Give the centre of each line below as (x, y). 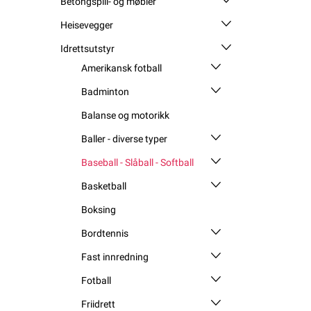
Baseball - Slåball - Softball (137, 162)
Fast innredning (115, 257)
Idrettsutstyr (87, 48)
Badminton (105, 91)
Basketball (104, 186)
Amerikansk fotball (121, 68)
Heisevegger (87, 25)
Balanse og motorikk (125, 115)
